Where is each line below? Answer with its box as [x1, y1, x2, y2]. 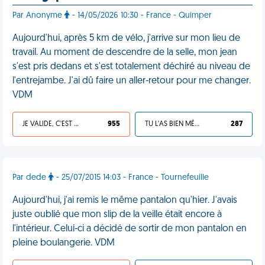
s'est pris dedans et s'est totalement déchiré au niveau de [12, 62, 250, 72]
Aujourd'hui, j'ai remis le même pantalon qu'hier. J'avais [12, 196, 237, 205]
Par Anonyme [12, 11, 64, 20]
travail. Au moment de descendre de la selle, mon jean [12, 48, 237, 57]
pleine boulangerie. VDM [12, 238, 115, 248]
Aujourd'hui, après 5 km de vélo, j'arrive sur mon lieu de [12, 34, 240, 43]
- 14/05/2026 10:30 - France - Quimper [70, 11, 212, 20]
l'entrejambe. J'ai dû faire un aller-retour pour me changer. [12, 76, 251, 86]
